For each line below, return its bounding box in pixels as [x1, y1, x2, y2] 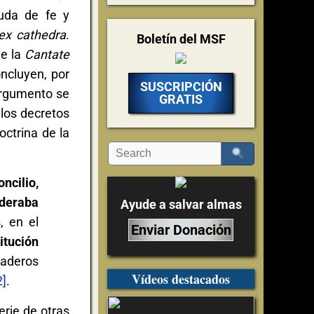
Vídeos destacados [132, 270, 230, 289]
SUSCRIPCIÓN [139, 79, 222, 95]
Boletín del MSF [136, 32, 226, 47]
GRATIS [159, 92, 203, 107]
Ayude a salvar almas [120, 197, 242, 212]
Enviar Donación [130, 221, 231, 239]
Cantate [25, 46, 70, 62]
